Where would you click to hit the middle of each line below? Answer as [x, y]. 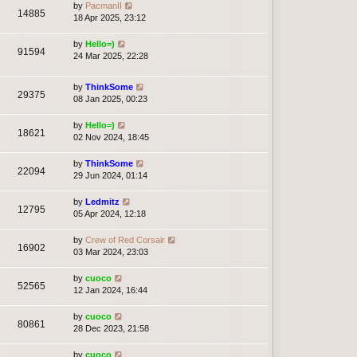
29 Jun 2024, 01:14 [110, 176]
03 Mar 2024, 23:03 [111, 252]
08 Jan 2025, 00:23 [110, 99]
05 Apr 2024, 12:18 [110, 214]
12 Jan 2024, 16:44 [110, 290]
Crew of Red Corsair [125, 240]
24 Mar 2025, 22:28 [111, 56]
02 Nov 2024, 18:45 [111, 137]
